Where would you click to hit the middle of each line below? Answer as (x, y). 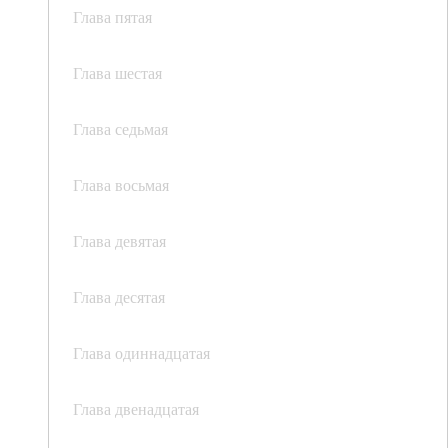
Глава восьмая (121, 185)
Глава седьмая (120, 129)
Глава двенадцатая (136, 409)
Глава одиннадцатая (141, 353)
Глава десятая (119, 297)
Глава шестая (117, 73)
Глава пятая (112, 17)
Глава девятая (119, 241)
